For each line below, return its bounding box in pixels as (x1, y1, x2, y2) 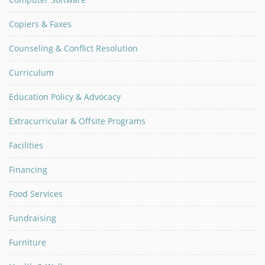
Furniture (9, 237, 46, 248)
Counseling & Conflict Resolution (9, 43, 138, 54)
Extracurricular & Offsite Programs (9, 115, 146, 127)
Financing (9, 164, 47, 175)
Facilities (9, 140, 43, 151)
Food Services (9, 188, 63, 199)
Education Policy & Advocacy (9, 91, 121, 102)
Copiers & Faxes (9, 18, 72, 30)
